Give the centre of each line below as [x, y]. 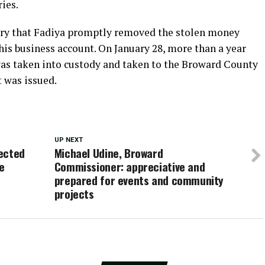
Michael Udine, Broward [109, 153]
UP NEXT [68, 140]
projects [74, 194]
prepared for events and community [139, 180]
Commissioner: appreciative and [130, 167]
